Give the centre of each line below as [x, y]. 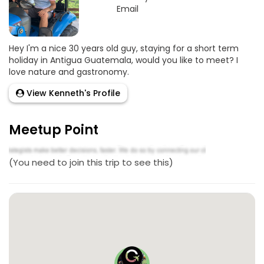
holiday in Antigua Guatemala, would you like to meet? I [123, 60]
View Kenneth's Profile [72, 93]
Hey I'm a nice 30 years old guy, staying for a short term [124, 49]
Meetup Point [54, 130]
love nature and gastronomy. [69, 72]
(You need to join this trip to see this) [91, 162]
